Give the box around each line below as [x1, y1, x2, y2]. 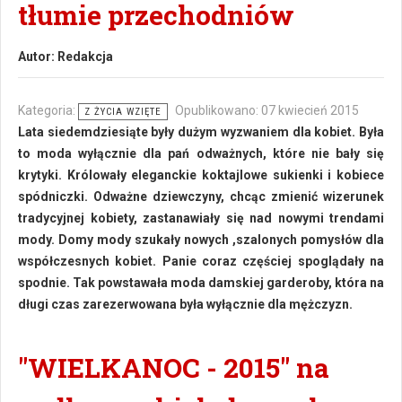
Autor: [18, 49, 57, 64]
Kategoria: [18, 103, 78, 118]
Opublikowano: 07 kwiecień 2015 [175, 103, 359, 118]
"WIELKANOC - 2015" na [18, 350, 329, 385]
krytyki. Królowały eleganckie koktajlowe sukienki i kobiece [18, 168, 384, 182]
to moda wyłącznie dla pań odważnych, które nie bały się [18, 146, 384, 161]
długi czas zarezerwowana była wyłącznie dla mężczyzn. [18, 297, 353, 311]
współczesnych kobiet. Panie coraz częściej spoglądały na [18, 254, 384, 268]
